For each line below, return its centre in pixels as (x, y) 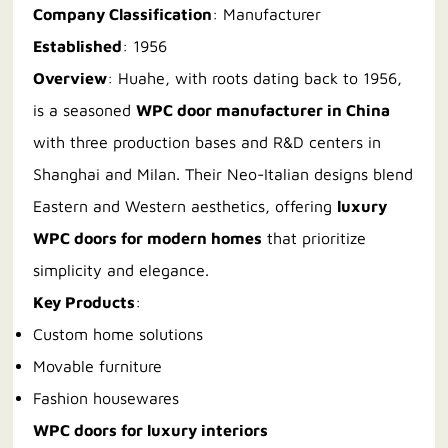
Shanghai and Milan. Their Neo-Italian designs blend (223, 174)
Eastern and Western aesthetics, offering (185, 206)
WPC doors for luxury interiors (151, 430)
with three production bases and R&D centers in (207, 142)
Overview (70, 78)
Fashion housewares (106, 398)
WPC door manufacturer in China (263, 110)
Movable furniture (98, 366)
